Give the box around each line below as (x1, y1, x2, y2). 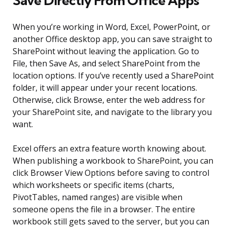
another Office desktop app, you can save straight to (13, 33, 212, 45)
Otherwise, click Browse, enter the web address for (13, 94, 205, 106)
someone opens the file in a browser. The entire (13, 204, 195, 215)
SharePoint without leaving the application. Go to (13, 46, 199, 57)
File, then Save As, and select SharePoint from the (13, 58, 200, 69)
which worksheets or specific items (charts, (13, 179, 174, 191)
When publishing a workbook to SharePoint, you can (13, 155, 213, 167)
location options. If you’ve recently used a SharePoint (13, 70, 214, 82)
